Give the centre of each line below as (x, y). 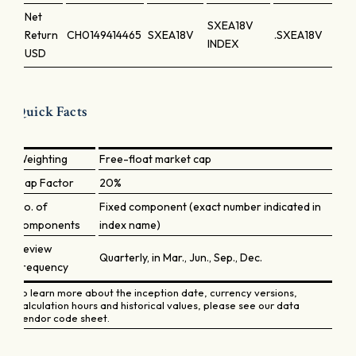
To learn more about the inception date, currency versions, (157, 292)
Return (41, 35)
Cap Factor (45, 183)
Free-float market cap (155, 159)
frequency (43, 267)
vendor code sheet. (63, 318)
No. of (32, 207)
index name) (130, 225)
